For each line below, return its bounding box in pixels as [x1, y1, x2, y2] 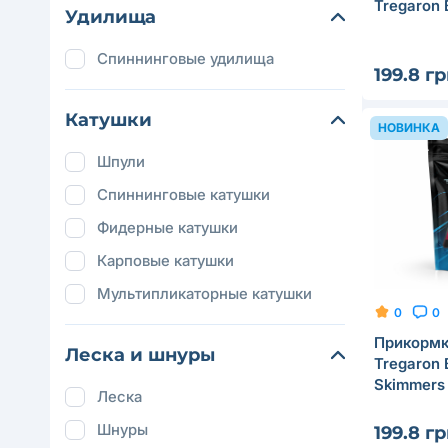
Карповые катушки [97, 251, 234, 270]
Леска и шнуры [65, 344, 215, 366]
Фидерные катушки [97, 218, 238, 237]
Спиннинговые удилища [97, 49, 274, 68]
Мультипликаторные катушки [97, 284, 312, 303]
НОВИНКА [378, 120, 440, 136]
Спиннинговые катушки [97, 185, 270, 204]
